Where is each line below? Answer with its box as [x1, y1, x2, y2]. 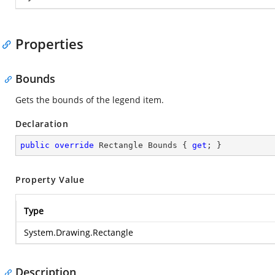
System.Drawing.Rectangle [24, 227, 133, 238]
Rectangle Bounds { [94, 141, 192, 150]
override [55, 141, 94, 150]
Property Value [15, 174, 85, 185]
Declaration [15, 118, 69, 130]
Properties [15, 34, 83, 53]
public [20, 141, 50, 150]
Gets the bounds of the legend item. [15, 94, 164, 106]
